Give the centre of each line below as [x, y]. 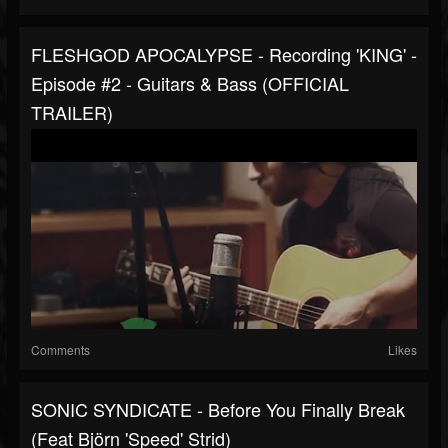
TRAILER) [72, 112]
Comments [60, 350]
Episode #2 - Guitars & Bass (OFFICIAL [190, 83]
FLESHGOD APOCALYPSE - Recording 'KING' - [224, 54]
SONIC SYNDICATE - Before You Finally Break [218, 409]
